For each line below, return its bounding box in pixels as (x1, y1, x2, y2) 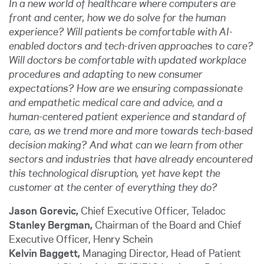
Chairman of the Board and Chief (93, 221, 242, 230)
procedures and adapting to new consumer (9, 70, 203, 80)
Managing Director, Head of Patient (80, 249, 241, 259)
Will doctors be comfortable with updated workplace (9, 56, 246, 65)
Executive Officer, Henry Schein (9, 235, 153, 245)
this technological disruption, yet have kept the (9, 169, 220, 179)
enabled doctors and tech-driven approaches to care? (9, 42, 253, 51)
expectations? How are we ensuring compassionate (9, 84, 243, 94)
